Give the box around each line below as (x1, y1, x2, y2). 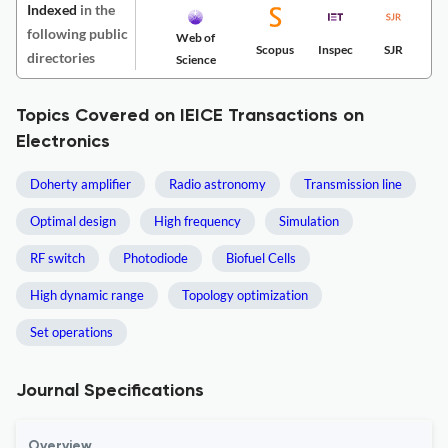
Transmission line (304, 176, 402, 192)
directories (27, 49, 95, 66)
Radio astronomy (169, 176, 266, 192)
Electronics (16, 133, 110, 151)
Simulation (279, 213, 339, 229)
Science (175, 52, 216, 67)
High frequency (154, 213, 241, 229)
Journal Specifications (16, 382, 204, 400)
